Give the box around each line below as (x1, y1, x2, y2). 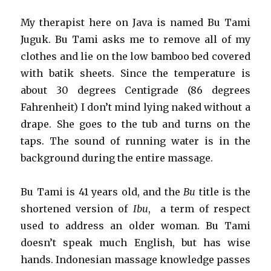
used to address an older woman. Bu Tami (21, 220, 250, 232)
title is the (195, 186, 250, 198)
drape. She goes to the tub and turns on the (21, 118, 250, 131)
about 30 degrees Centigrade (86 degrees (21, 84, 250, 97)
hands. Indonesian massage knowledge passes (21, 253, 250, 266)
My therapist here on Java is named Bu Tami (21, 16, 250, 29)
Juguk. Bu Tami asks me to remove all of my (21, 33, 250, 46)
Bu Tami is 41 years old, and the (21, 186, 184, 198)
